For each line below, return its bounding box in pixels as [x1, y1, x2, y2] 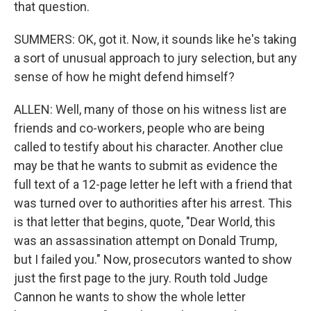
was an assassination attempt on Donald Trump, [14, 233, 277, 248]
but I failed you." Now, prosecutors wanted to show [14, 252, 292, 267]
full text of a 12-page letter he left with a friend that [14, 177, 292, 192]
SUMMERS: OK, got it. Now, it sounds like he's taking [14, 32, 296, 47]
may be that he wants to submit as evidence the [14, 158, 278, 173]
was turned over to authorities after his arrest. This [14, 196, 292, 210]
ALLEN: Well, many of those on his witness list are [14, 102, 287, 117]
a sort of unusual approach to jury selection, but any [14, 51, 297, 65]
